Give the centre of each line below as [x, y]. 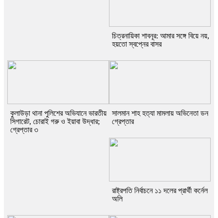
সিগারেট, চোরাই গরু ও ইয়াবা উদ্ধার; [55, 122]
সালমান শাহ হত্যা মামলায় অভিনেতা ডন [160, 113]
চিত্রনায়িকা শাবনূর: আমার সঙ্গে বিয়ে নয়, [161, 36]
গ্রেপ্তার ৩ [24, 130]
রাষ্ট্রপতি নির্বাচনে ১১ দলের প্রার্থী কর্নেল [160, 191]
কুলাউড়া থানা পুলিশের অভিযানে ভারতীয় [58, 113]
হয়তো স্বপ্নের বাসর [137, 44]
